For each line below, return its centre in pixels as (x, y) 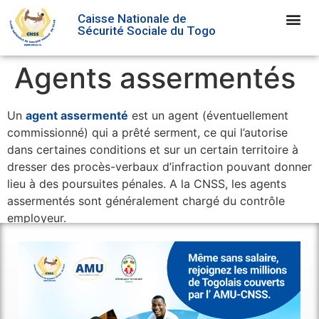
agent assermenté (77, 115)
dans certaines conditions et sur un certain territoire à (153, 149)
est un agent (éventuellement (208, 115)
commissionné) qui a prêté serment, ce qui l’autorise (147, 132)
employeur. (37, 218)
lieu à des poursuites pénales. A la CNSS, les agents (147, 183)
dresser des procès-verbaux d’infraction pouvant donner (159, 166)
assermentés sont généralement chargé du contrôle (146, 200)
